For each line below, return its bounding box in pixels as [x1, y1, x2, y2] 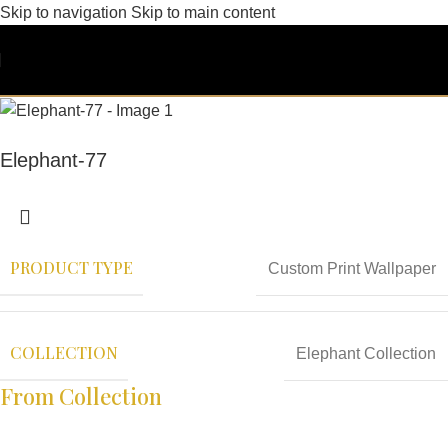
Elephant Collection [296, 344, 436, 362]
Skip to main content [131, 4, 275, 21]
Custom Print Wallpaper [268, 259, 436, 277]
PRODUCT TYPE [10, 257, 133, 278]
